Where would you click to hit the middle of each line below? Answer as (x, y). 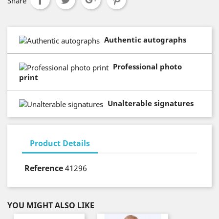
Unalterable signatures (150, 103)
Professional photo (147, 66)
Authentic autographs (145, 40)
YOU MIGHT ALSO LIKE (51, 205)
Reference (44, 168)
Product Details (60, 143)
